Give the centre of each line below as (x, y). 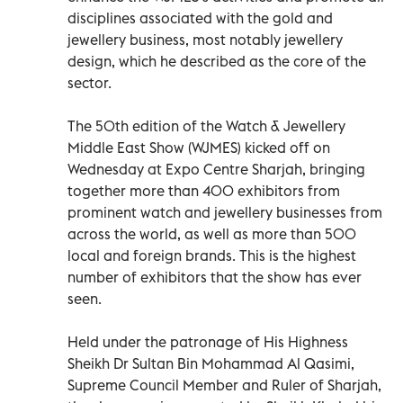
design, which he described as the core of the (217, 61)
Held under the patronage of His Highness (208, 341)
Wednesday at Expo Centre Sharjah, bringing (216, 169)
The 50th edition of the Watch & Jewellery (206, 125)
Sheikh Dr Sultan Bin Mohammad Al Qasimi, (211, 363)
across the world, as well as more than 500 (212, 233)
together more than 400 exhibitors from (204, 190)
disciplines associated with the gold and (200, 18)
